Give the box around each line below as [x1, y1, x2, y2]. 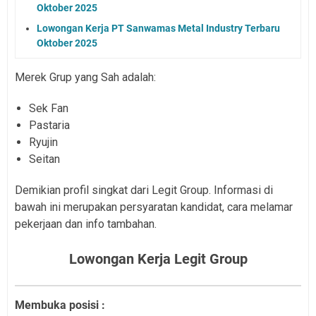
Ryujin [29, 135, 58, 149]
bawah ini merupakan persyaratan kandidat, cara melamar [15, 200, 293, 214]
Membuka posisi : [15, 298, 105, 312]
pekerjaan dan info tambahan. [15, 217, 159, 231]
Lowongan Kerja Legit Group [68, 250, 248, 267]
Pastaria [29, 118, 70, 132]
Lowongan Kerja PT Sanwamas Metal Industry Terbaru [37, 22, 280, 34]
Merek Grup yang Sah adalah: [15, 70, 156, 84]
